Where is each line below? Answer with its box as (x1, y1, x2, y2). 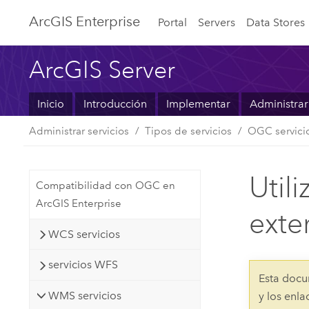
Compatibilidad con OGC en (35, 179, 175, 192)
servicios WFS (48, 258, 119, 272)
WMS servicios (48, 288, 122, 302)
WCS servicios (48, 227, 121, 241)
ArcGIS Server (29, 55, 176, 83)
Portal (157, 15, 187, 29)
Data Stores (246, 15, 305, 29)
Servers (198, 15, 236, 29)
